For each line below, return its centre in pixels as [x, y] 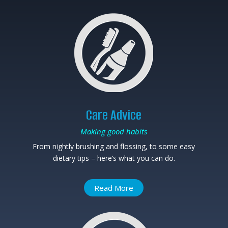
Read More [114, 188]
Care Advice [114, 115]
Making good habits [114, 132]
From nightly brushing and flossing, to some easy [114, 147]
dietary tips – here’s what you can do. [114, 158]
